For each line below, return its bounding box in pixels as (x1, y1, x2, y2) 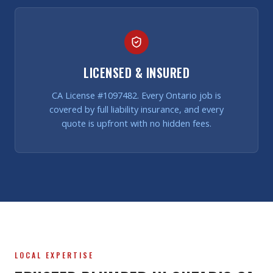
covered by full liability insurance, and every (49, 104, 224, 116)
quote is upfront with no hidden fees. (62, 118, 211, 130)
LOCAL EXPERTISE (15, 250, 94, 261)
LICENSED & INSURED (83, 63, 190, 82)
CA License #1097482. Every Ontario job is (52, 90, 221, 102)
